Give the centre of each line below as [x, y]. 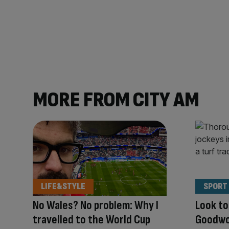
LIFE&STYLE [63, 187]
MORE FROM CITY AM [116, 100]
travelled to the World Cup [91, 220]
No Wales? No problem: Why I [96, 205]
